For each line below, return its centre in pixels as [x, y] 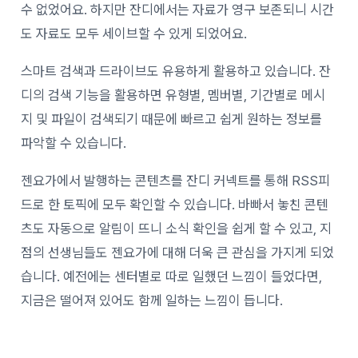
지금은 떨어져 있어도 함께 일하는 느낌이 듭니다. [152, 301]
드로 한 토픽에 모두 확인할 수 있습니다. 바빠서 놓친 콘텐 [175, 205]
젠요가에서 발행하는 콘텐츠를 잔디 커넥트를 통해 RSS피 [176, 181]
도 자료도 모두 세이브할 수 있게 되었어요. [134, 34]
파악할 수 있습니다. [74, 143]
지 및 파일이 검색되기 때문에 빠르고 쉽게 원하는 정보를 [172, 119]
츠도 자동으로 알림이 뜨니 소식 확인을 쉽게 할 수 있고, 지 [177, 229]
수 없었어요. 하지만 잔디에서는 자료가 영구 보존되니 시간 [178, 10]
